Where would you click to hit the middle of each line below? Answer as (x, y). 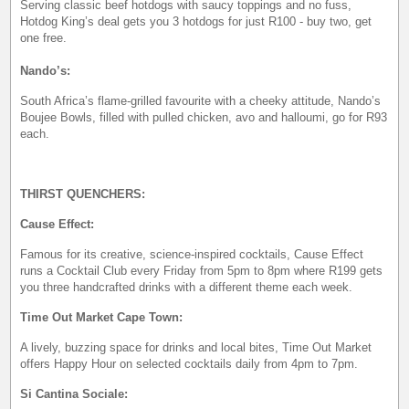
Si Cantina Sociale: (74, 393)
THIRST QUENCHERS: (83, 194)
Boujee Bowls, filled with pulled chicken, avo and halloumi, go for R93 (204, 117)
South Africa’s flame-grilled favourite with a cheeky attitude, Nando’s (201, 100)
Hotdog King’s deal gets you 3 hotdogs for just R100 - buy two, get (196, 21)
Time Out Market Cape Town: (102, 317)
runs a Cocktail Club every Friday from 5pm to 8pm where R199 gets (202, 270)
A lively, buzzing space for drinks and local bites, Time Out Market (196, 347)
